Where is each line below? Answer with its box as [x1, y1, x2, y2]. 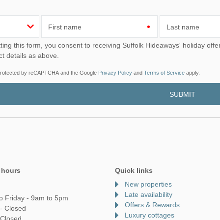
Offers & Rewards [125, 200, 180, 209]
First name [48, 23, 82, 31]
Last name [166, 23, 200, 31]
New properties [125, 180, 172, 188]
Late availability [125, 190, 172, 198]
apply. [185, 70, 200, 76]
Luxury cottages [125, 211, 174, 219]
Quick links [115, 166, 153, 174]
